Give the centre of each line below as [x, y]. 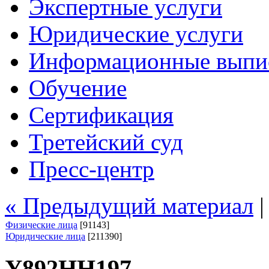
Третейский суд [106, 142]
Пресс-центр [92, 169]
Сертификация [101, 115]
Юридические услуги [136, 34]
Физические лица [41, 225]
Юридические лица [45, 236]
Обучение [78, 88]
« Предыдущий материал [129, 206]
